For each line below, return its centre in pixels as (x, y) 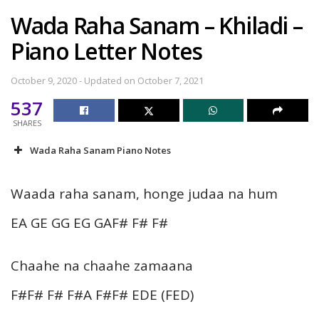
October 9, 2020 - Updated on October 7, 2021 (107, 81)
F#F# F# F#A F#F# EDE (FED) (102, 295)
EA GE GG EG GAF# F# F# (89, 223)
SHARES (27, 123)
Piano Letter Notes (106, 51)
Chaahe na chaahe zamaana (102, 266)
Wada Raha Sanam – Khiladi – (157, 25)
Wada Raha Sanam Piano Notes (100, 151)
